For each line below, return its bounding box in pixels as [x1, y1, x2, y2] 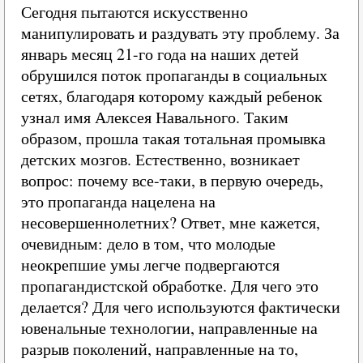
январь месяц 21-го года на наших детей [21, 43, 299, 65]
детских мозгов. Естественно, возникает [21, 148, 300, 170]
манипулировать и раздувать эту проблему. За [21, 22, 340, 44]
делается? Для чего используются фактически [21, 296, 340, 318]
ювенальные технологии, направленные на [21, 317, 318, 339]
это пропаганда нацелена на [21, 190, 216, 212]
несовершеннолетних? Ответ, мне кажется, [21, 211, 320, 233]
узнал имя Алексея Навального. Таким [21, 106, 288, 128]
